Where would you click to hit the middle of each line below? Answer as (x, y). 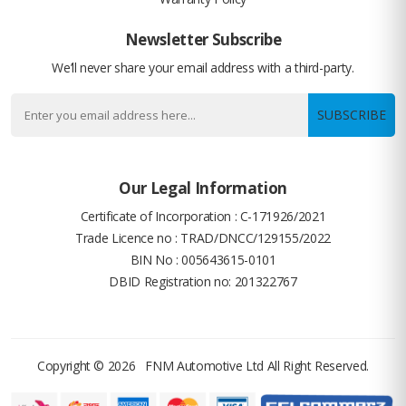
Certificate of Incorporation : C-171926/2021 (203, 216)
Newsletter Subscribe (203, 39)
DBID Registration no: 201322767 (203, 281)
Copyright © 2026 (91, 365)
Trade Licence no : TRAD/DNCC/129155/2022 (203, 237)
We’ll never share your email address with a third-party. (203, 67)
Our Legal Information (203, 188)
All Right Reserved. (317, 365)
